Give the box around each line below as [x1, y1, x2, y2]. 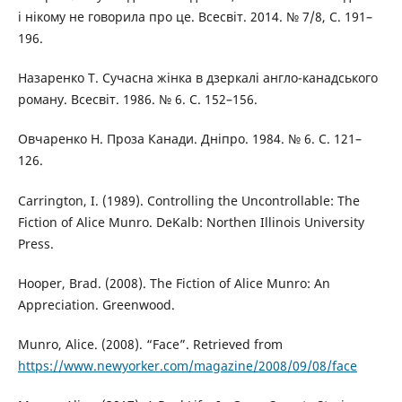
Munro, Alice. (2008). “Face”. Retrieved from [17, 335, 283, 353]
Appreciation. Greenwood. [17, 295, 175, 313]
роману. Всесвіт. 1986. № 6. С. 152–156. [17, 91, 258, 109]
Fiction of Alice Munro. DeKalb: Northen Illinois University [17, 213, 364, 231]
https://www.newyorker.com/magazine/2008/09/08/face [17, 356, 357, 374]
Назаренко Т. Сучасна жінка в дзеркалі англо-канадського [17, 69, 378, 87]
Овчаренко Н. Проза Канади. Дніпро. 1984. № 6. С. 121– [17, 130, 362, 148]
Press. [17, 234, 54, 252]
